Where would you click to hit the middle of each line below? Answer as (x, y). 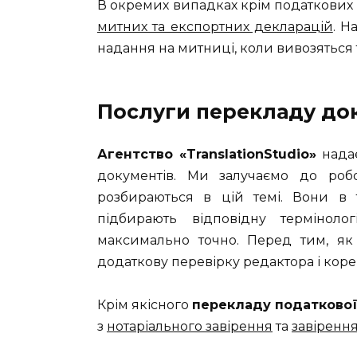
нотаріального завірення (190, 327)
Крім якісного (145, 305)
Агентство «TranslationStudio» (207, 154)
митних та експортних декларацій (215, 26)
